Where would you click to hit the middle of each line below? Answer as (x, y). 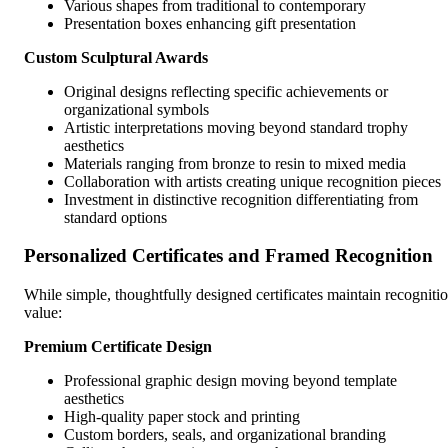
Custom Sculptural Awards (116, 57)
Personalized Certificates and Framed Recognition (228, 256)
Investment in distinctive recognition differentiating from (241, 199)
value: (43, 313)
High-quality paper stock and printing (182, 417)
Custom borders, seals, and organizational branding (225, 435)
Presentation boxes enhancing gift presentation (210, 23)
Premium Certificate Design (118, 347)
